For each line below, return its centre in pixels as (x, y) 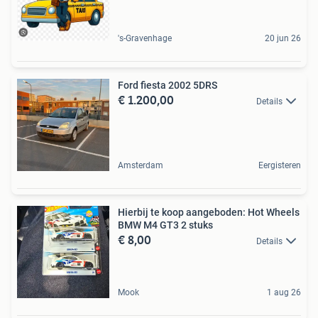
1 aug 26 (284, 292)
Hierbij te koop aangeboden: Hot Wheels (209, 212)
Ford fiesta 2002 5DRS (168, 85)
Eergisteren (280, 165)
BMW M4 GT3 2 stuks (165, 225)
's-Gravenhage (145, 38)
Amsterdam (141, 165)
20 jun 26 (283, 38)
